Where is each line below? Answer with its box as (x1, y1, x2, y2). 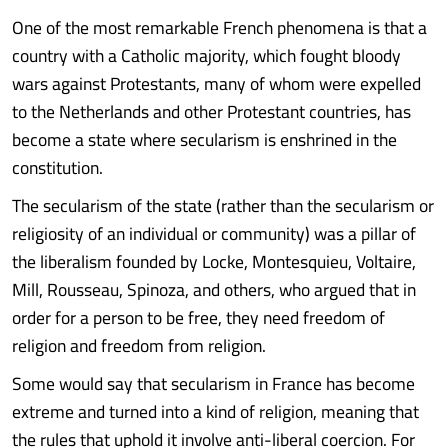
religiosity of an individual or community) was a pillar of (12, 217, 416, 250)
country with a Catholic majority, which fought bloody (12, 39, 401, 72)
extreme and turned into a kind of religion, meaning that (12, 395, 419, 428)
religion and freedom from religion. (12, 329, 266, 362)
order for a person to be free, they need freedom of (12, 301, 385, 334)
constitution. (12, 151, 103, 184)
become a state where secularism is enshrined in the (12, 123, 397, 156)
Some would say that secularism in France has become (12, 367, 415, 400)
